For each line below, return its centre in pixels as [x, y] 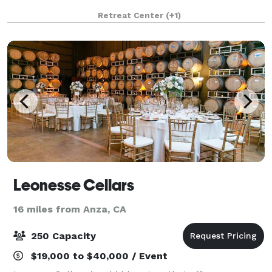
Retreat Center [131, 15]
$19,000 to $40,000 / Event [98, 256]
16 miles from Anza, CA [70, 209]
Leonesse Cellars [74, 185]
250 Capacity [62, 236]
